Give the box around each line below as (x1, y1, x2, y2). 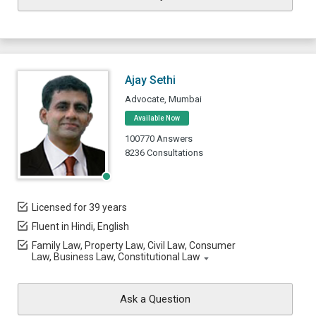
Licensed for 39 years (32, 202, 127, 213)
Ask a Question (120, 293, 190, 305)
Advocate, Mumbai (125, 94, 202, 104)
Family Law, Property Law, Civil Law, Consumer (32, 240, 236, 251)
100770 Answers (125, 133, 193, 144)
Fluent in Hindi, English (32, 221, 129, 232)
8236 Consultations (125, 147, 203, 158)
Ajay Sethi (125, 73, 176, 87)
